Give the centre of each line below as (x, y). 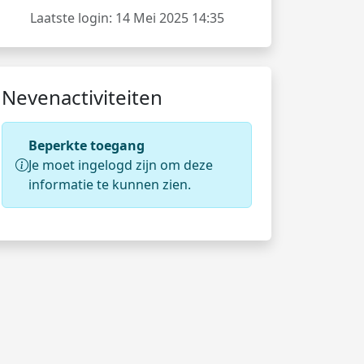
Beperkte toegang (87, 145)
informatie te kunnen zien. (110, 184)
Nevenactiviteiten (82, 97)
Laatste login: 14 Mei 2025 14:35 (127, 18)
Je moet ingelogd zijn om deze (121, 165)
